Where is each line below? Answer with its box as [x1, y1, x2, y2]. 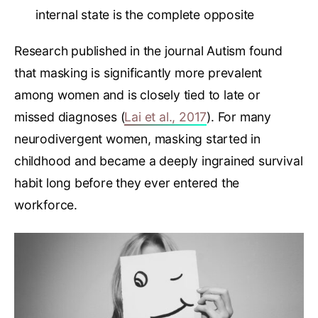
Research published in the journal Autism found [14, 43, 283, 59]
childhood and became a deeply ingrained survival [14, 153, 303, 169]
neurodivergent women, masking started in [14, 131, 261, 147]
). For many [207, 109, 272, 125]
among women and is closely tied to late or [14, 87, 261, 103]
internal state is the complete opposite [35, 7, 255, 23]
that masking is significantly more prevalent [14, 65, 263, 81]
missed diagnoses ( [14, 109, 125, 125]
